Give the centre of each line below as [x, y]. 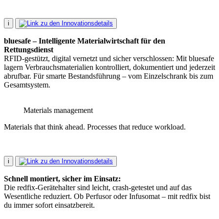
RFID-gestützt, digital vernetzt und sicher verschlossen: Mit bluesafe [109, 58]
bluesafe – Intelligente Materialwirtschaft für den [85, 41]
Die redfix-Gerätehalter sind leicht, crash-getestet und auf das [98, 187]
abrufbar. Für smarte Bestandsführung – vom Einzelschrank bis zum [109, 76]
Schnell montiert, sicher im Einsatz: [62, 179]
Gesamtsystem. [27, 85]
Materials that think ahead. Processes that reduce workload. [95, 127]
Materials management [58, 110]
